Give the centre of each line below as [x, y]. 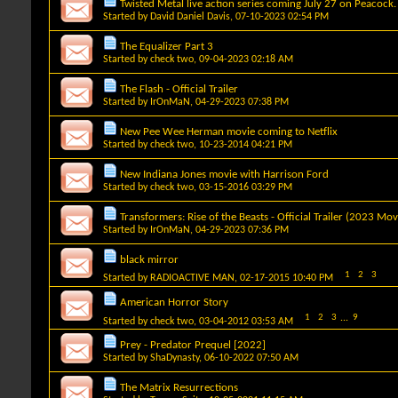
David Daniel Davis [190, 16]
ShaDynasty [175, 358]
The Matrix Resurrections [179, 387]
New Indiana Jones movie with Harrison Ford [224, 174]
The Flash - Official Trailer [179, 89]
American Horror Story [174, 302]
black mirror [149, 259]
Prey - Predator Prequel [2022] [193, 345]
